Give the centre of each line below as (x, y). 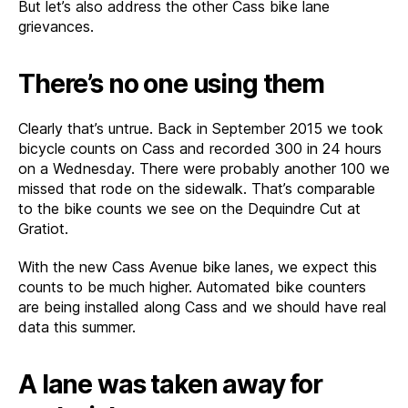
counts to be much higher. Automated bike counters (192, 287)
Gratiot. (43, 229)
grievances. (56, 26)
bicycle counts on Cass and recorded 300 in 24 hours (200, 148)
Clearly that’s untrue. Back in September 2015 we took (201, 128)
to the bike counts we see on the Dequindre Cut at (189, 209)
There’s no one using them (171, 84)
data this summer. (77, 327)
